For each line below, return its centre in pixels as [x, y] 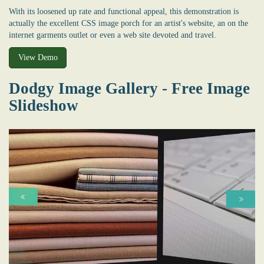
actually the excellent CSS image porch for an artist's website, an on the [128, 24]
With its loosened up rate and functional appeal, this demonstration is [124, 12]
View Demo [38, 58]
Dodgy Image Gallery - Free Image [129, 88]
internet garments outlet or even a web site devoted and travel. [113, 35]
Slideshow [44, 105]
